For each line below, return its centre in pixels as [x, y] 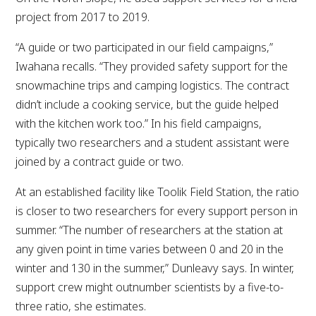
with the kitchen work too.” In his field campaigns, [139, 123]
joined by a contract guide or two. [100, 161]
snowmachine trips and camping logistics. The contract [153, 85]
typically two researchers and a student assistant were [153, 142]
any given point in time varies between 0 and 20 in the [150, 249]
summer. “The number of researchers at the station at [150, 230]
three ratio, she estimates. [81, 306]
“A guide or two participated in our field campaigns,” [145, 47]
